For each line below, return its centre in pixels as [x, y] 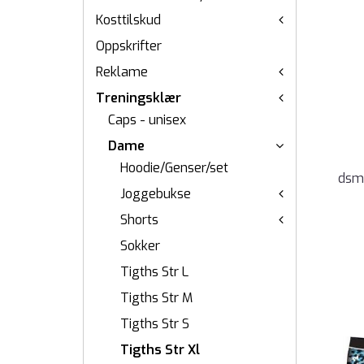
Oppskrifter [129, 46]
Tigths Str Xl [160, 350]
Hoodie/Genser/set [174, 168]
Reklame [122, 72]
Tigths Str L [154, 272]
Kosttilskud [128, 20]
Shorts [139, 220]
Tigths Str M [156, 298]
